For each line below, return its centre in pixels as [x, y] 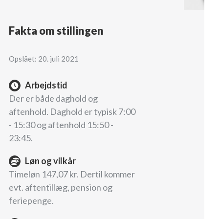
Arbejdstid [46, 85]
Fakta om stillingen [56, 31]
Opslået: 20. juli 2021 [44, 59]
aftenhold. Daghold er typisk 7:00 [72, 112]
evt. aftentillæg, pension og [61, 187]
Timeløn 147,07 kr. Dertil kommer [72, 174]
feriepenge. [31, 201]
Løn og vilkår [50, 161]
